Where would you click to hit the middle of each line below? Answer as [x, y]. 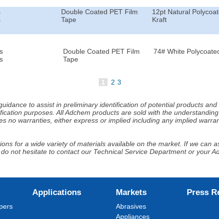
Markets [131, 192]
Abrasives [131, 206]
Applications [56, 192]
